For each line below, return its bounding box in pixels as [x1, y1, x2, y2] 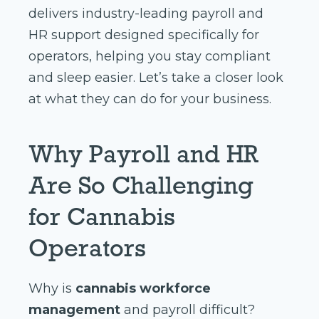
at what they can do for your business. [28, 91, 271, 108]
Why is [28, 281, 75, 297]
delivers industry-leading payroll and [28, 6, 263, 22]
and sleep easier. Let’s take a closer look [28, 70, 283, 86]
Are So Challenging [28, 170, 253, 201]
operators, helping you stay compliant [28, 48, 271, 65]
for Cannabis [28, 202, 175, 232]
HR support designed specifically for [28, 27, 259, 43]
